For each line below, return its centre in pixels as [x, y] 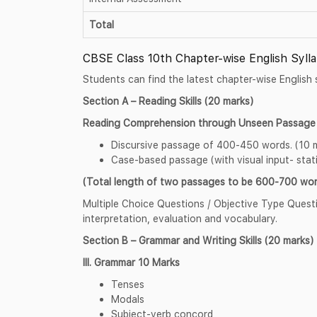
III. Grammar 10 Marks [134, 262]
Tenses [128, 284]
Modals [128, 299]
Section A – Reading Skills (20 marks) [168, 100]
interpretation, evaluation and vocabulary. [180, 218]
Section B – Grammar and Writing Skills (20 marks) [198, 240]
